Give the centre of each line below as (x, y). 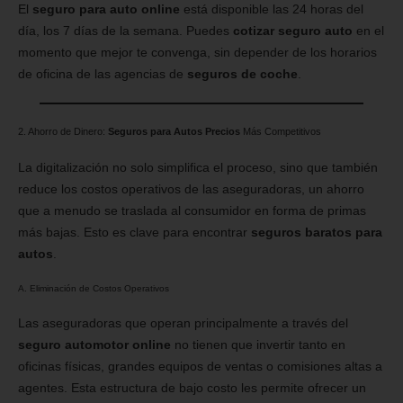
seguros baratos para (317, 233)
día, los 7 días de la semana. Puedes (125, 31)
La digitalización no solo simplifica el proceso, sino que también (198, 168)
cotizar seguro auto (293, 31)
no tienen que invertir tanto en (258, 344)
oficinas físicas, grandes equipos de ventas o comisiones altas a (200, 366)
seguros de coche (242, 74)
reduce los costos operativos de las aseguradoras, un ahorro (191, 189)
